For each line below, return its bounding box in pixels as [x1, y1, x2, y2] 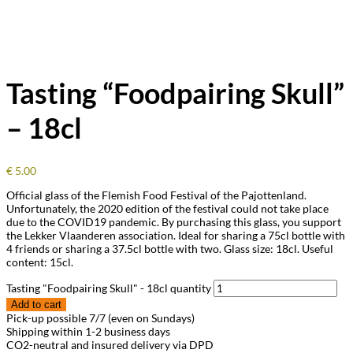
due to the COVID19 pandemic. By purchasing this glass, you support [6, 215, 341, 229]
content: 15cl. [6, 255, 73, 269]
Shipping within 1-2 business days [6, 325, 170, 339]
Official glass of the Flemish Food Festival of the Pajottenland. [6, 188, 307, 203]
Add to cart [11, 299, 61, 311]
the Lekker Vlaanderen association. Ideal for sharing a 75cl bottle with [6, 229, 345, 243]
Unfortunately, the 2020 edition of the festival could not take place [6, 202, 329, 216]
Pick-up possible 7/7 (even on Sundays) [6, 311, 195, 325]
